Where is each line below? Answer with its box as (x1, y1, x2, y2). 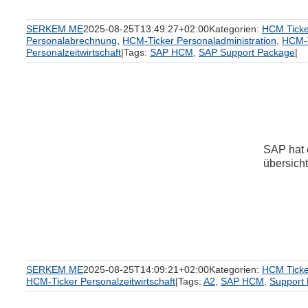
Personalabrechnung (26, 35, 117, 46)
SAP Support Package (199, 47, 295, 58)
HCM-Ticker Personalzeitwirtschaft (26, 276, 175, 287)
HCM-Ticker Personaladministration (122, 35, 276, 46)
